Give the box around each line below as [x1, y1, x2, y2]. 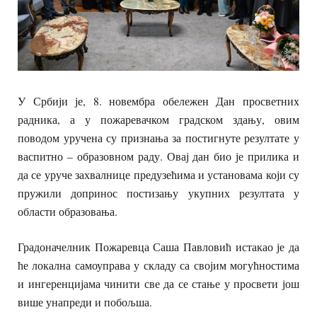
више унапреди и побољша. [18, 294, 152, 309]
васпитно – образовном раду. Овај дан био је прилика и [18, 148, 299, 163]
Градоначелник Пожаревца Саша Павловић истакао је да [18, 238, 299, 254]
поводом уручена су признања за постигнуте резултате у [18, 129, 299, 145]
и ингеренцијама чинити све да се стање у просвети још [18, 275, 299, 291]
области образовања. [18, 203, 117, 219]
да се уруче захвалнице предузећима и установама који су [18, 166, 299, 182]
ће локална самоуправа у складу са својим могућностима [18, 257, 299, 272]
